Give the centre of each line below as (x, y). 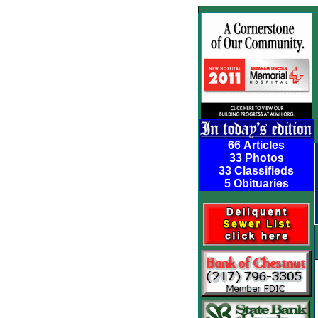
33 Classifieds (256, 171)
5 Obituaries (256, 183)
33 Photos (256, 158)
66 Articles (256, 145)
